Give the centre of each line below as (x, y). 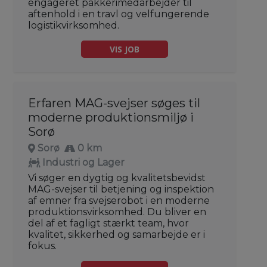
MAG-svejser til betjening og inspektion (121, 189)
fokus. (42, 246)
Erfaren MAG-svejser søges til (114, 103)
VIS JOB (125, 49)
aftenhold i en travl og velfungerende (119, 14)
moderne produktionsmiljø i (111, 117)
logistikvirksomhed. (74, 25)
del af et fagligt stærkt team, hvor (108, 223)
